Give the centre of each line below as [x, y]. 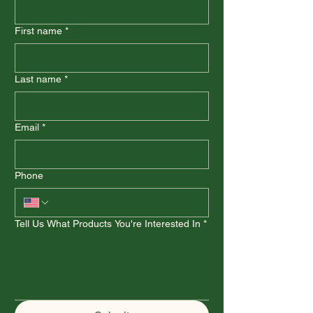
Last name [38, 79]
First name [38, 31]
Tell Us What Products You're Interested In [108, 224]
